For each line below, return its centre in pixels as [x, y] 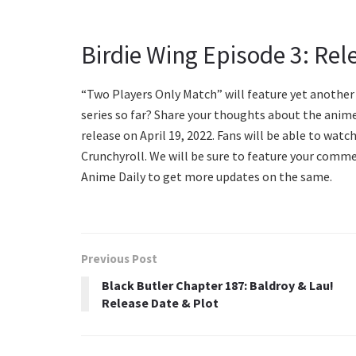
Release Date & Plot [160, 303]
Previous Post [119, 259]
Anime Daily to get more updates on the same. [207, 177]
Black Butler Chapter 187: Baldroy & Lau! [218, 286]
